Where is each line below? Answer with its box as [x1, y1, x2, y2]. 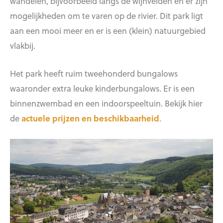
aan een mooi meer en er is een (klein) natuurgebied [10, 24, 206, 37]
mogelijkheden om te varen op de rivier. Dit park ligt [10, 9, 203, 22]
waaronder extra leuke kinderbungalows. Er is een [10, 82, 195, 95]
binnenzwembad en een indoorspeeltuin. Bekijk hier [10, 97, 203, 110]
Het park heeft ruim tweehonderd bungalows [10, 67, 178, 80]
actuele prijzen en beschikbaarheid [21, 112, 159, 124]
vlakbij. [10, 39, 35, 52]
